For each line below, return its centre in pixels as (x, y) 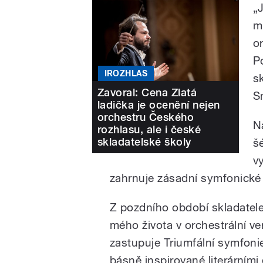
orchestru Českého (146, 117)
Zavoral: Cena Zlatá (147, 93)
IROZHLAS (126, 74)
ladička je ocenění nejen (159, 105)
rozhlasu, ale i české (149, 130)
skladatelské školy (144, 142)
